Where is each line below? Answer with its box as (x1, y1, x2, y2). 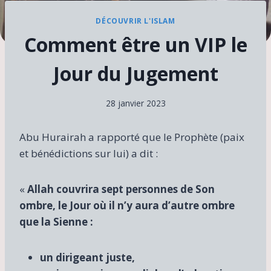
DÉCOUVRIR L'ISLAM (96, 16, 175, 26)
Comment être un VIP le (24, 31, 247, 58)
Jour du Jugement (53, 60, 218, 87)
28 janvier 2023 (105, 97, 166, 109)
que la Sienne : (19, 214, 93, 229)
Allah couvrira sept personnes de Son (27, 181, 215, 196)
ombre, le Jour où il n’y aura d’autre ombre (19, 198, 235, 212)
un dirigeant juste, (40, 250, 135, 264)
